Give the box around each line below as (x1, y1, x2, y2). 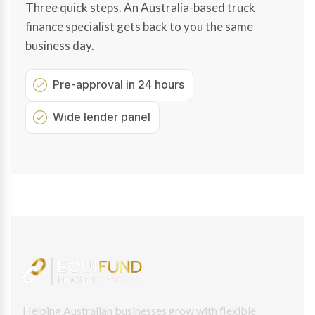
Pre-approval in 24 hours (53, 77, 184, 91)
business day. (25, 37, 94, 53)
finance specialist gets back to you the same (25, 18, 253, 34)
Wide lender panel (53, 109, 150, 124)
